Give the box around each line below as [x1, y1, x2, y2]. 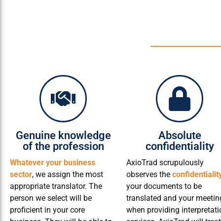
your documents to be [126, 181, 202, 191]
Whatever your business [10, 157, 95, 167]
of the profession [22, 140, 104, 152]
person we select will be [10, 193, 92, 203]
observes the [126, 169, 172, 179]
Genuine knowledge [15, 129, 111, 142]
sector [10, 169, 32, 179]
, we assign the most [32, 169, 103, 179]
